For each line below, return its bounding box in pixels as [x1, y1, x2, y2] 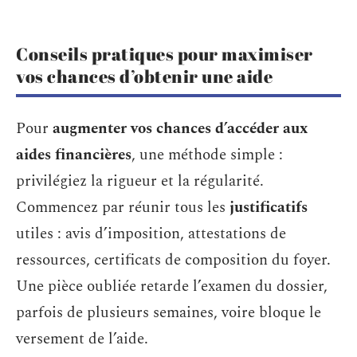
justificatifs [229, 195, 308, 219]
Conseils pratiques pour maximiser [16, 42, 313, 65]
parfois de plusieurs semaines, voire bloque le [16, 300, 321, 324]
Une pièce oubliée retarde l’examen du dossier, [16, 274, 328, 298]
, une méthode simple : [131, 143, 283, 167]
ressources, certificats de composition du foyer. [16, 248, 331, 272]
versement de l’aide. [16, 327, 148, 351]
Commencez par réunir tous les [16, 195, 229, 219]
